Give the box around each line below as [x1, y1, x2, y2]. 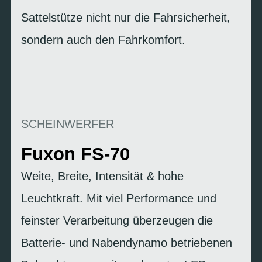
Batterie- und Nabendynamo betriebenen [21, 236, 232, 249]
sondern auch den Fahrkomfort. [21, 33, 185, 46]
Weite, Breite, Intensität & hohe [21, 169, 184, 182]
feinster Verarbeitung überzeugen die [21, 213, 213, 227]
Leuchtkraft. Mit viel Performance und [21, 191, 216, 205]
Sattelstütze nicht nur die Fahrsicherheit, [21, 11, 230, 24]
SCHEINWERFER [21, 117, 114, 130]
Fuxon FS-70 [21, 143, 130, 164]
